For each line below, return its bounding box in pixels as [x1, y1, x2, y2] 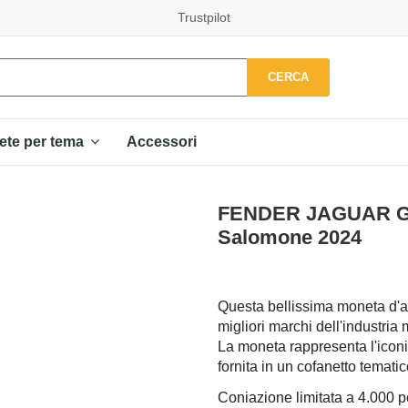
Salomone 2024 [218, 225, 362, 249]
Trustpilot [178, 10, 230, 25]
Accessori [127, 133, 197, 149]
